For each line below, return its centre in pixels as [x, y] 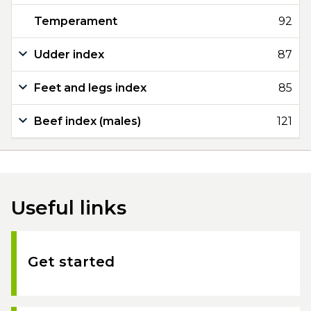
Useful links [69, 208]
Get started [71, 262]
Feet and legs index [90, 88]
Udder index [69, 54]
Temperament [76, 21]
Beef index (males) [87, 121]
